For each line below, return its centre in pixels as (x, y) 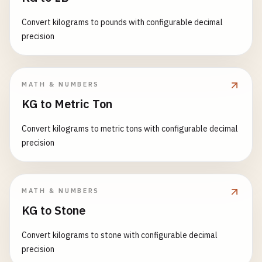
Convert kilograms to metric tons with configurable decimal (130, 129)
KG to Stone (54, 210)
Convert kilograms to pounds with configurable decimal (122, 22)
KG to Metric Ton (67, 104)
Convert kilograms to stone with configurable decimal (120, 235)
